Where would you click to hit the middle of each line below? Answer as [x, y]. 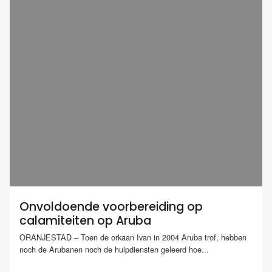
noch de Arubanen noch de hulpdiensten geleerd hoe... [114, 250]
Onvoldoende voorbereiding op [111, 207]
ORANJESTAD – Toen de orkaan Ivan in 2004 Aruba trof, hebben [133, 237]
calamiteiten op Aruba [85, 221]
